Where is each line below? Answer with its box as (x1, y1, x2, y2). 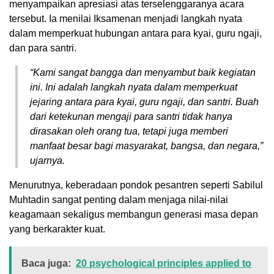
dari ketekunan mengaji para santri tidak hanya (30, 111, 232, 122)
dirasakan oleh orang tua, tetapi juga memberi (30, 126, 228, 137)
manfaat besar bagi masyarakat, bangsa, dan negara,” (30, 141, 263, 152)
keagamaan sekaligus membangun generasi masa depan (9, 209, 258, 220)
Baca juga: (21, 258, 71, 269)
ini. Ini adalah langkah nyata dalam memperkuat (30, 82, 237, 93)
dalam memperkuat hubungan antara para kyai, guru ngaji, (9, 28, 262, 39)
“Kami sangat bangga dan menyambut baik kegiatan (30, 67, 256, 78)
